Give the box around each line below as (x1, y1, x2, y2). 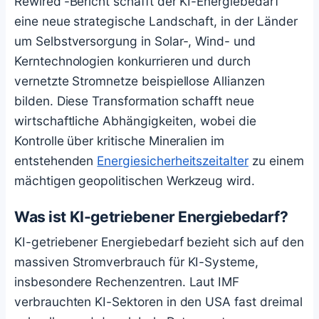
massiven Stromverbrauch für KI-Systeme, (14, 253, 258, 269)
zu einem (248, 153, 304, 169)
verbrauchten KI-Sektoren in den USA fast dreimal (14, 293, 303, 309)
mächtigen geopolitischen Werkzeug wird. (14, 173, 255, 189)
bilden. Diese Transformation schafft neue (14, 93, 254, 109)
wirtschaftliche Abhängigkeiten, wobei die (14, 113, 256, 129)
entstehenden (14, 153, 98, 169)
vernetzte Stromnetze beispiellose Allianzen (14, 73, 265, 89)
